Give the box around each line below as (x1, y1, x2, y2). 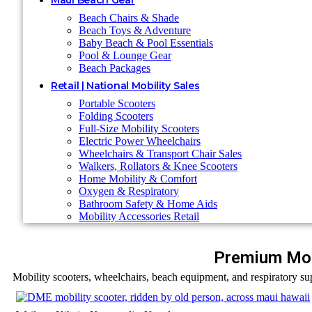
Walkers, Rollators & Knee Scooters (79, 160, 237, 172)
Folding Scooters (79, 110, 153, 122)
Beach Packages (79, 62, 150, 74)
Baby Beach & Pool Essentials (79, 37, 213, 49)
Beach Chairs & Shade (79, 12, 179, 24)
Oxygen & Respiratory (79, 185, 179, 197)
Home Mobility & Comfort (79, 173, 197, 185)
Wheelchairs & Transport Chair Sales (79, 148, 242, 159)
